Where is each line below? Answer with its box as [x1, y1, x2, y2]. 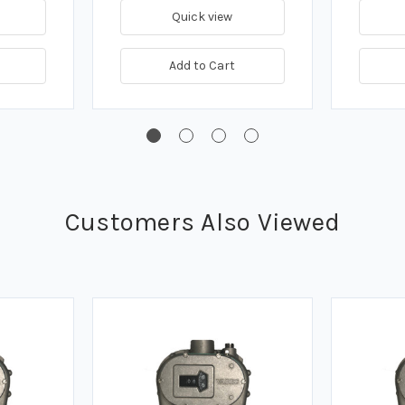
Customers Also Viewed [64, 207, 341, 238]
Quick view [172, 9, 233, 25]
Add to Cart [169, 58, 236, 74]
